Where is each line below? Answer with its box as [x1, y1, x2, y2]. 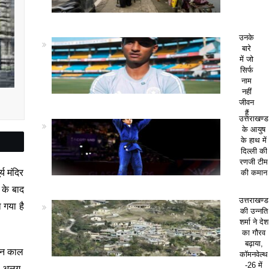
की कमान [240, 168, 267, 177]
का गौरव [242, 228, 266, 237]
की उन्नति [240, 206, 268, 216]
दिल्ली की [240, 147, 267, 156]
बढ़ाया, [244, 238, 263, 248]
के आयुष [242, 125, 266, 134]
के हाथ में [241, 136, 267, 145]
